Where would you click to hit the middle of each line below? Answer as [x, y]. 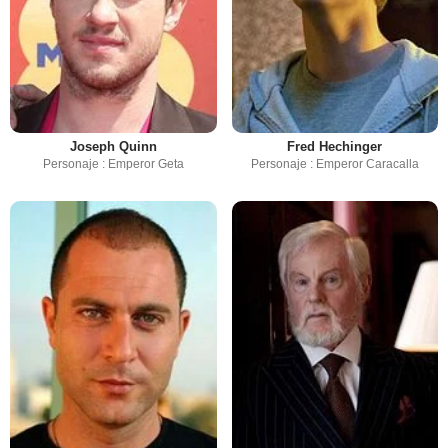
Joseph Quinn [113, 147]
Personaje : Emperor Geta [113, 164]
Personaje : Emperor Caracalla [334, 164]
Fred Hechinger [335, 147]
